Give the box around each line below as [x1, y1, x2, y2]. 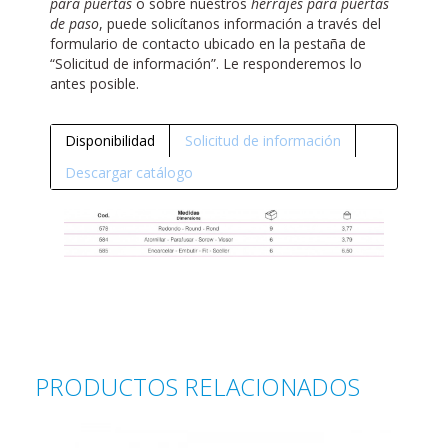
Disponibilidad [65, 131, 155, 151]
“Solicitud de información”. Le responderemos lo [50, 54, 362, 74]
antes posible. [50, 74, 139, 94]
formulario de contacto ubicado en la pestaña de [50, 34, 366, 54]
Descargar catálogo [65, 163, 193, 183]
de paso [50, 14, 99, 34]
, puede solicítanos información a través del [99, 14, 381, 34]
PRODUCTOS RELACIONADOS [35, 370, 360, 404]
